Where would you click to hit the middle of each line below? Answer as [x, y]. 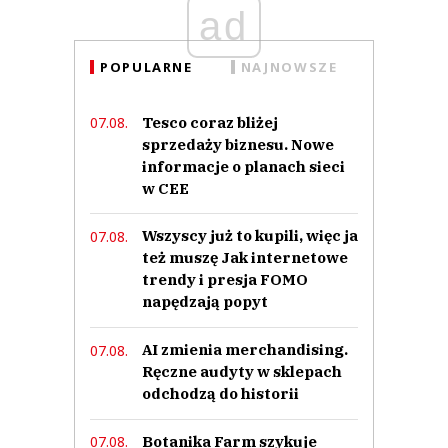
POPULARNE [146, 66]
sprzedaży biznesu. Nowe [238, 144]
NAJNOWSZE [289, 66]
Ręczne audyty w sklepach [242, 372]
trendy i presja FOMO [225, 280]
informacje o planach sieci [243, 166]
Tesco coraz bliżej [210, 122]
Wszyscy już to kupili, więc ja [250, 236]
